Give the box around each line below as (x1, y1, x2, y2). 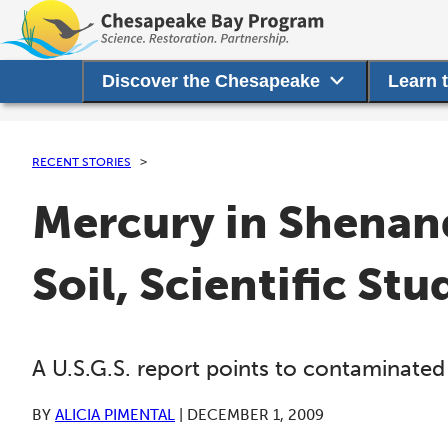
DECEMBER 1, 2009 (187, 406, 324, 425)
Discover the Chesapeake (102, 71, 321, 91)
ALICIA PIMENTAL (55, 406, 175, 425)
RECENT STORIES (32, 154, 131, 169)
